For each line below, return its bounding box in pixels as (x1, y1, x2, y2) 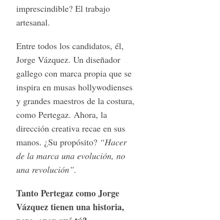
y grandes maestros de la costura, (16, 95, 135, 107)
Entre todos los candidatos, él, (16, 40, 124, 52)
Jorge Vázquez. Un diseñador (16, 54, 120, 66)
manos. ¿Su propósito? (16, 136, 100, 148)
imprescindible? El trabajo (16, 2, 110, 15)
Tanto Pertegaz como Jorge (16, 187, 119, 200)
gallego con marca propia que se (16, 67, 132, 80)
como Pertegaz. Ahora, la (16, 109, 107, 121)
